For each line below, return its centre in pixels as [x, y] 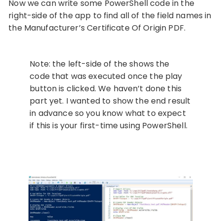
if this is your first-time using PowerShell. [109, 125]
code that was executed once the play [106, 76]
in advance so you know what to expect [108, 113]
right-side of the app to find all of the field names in [110, 15]
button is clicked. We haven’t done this [106, 88]
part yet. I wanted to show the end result [110, 101]
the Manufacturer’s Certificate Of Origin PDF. [97, 28]
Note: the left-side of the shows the [100, 64]
